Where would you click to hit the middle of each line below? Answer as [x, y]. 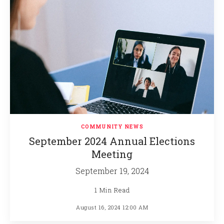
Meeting [112, 154]
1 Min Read [112, 190]
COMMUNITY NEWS [112, 127]
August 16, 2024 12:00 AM [112, 207]
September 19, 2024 [112, 171]
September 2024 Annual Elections [112, 141]
